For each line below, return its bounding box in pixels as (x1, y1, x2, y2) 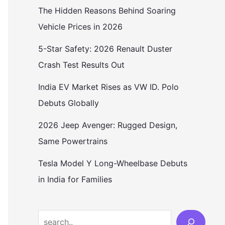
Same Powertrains (38, 136, 107, 146)
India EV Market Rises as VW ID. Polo (38, 81, 179, 92)
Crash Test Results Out (38, 59, 125, 70)
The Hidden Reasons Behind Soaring (38, 5, 176, 16)
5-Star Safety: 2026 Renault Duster (38, 43, 172, 54)
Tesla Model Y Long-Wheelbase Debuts (38, 158, 187, 168)
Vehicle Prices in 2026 (38, 21, 123, 32)
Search (38, 212, 64, 222)
